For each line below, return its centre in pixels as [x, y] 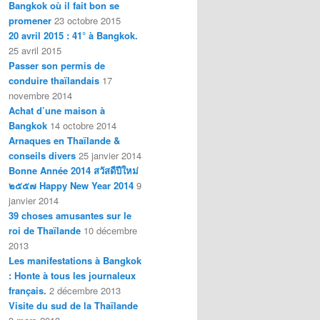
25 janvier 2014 [110, 155]
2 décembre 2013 [85, 290]
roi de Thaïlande [45, 230]
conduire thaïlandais [54, 80]
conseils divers [42, 155]
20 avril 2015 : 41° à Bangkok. [73, 35]
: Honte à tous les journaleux [72, 275]
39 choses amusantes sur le [70, 215]
